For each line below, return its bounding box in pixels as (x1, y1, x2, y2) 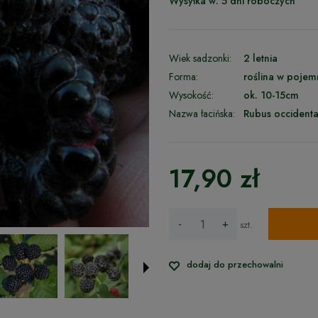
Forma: (168, 70, 198, 84)
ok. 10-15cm (243, 88, 299, 102)
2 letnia (243, 51, 278, 65)
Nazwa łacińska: (168, 106, 235, 121)
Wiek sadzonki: (168, 51, 231, 65)
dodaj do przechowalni (186, 258, 283, 271)
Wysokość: (168, 88, 214, 102)
